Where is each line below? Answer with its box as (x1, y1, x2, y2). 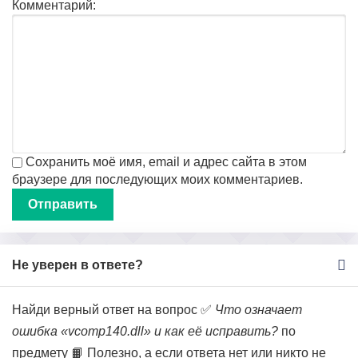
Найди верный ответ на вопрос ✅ (12, 303, 215, 316)
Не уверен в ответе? (12, 258, 143, 272)
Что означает (215, 303, 302, 316)
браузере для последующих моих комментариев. (12, 173, 303, 186)
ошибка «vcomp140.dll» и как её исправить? (12, 324, 278, 338)
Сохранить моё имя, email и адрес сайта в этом (26, 155, 307, 169)
